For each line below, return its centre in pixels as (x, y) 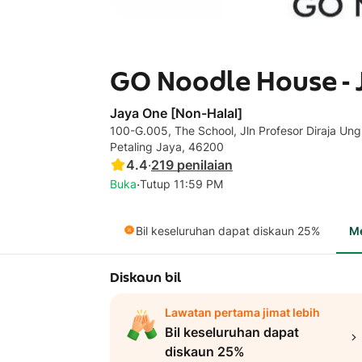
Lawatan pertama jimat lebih (242, 312)
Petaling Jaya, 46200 (167, 147)
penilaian (205, 165)
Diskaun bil (145, 277)
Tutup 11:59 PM (181, 184)
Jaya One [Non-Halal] (176, 113)
